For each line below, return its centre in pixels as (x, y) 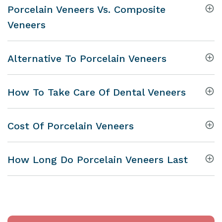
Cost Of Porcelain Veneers (71, 126)
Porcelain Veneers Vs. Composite (86, 9)
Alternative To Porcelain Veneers (87, 58)
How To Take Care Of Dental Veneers (97, 92)
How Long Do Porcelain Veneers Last (98, 159)
